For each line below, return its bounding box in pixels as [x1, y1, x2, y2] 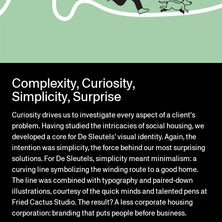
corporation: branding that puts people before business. [12, 208, 186, 219]
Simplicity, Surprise [12, 87, 121, 106]
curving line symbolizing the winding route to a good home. [12, 165, 198, 175]
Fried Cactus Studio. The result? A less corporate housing [12, 197, 193, 208]
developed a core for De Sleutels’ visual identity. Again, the [12, 132, 196, 142]
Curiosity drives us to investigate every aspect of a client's [12, 110, 195, 120]
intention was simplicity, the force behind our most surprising [12, 143, 205, 153]
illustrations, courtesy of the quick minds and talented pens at [12, 186, 207, 197]
